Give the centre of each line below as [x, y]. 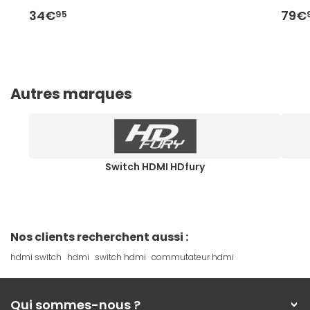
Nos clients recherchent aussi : [99, 237]
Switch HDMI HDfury [155, 166]
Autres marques [71, 93]
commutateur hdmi [193, 257]
